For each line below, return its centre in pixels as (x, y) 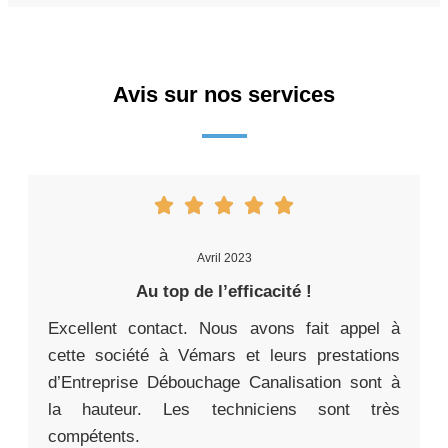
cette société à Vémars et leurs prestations (224, 356)
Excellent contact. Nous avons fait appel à (224, 329)
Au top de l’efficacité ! (224, 292)
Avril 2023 (224, 258)
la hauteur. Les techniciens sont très (224, 410)
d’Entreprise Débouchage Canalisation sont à (224, 383)
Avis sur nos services (224, 95)
